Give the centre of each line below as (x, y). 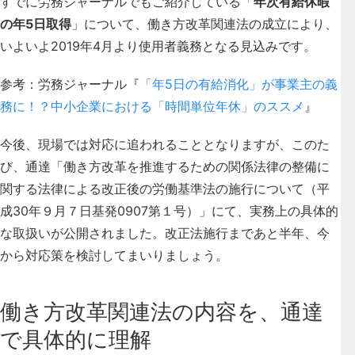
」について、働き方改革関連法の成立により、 (204, 23)
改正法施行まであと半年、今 (247, 233)
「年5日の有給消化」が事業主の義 (239, 84)
